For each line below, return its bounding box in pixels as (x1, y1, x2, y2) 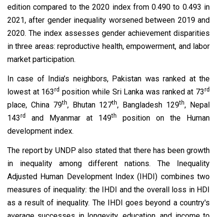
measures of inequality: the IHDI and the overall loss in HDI (7, 185, 210, 194)
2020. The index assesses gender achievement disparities (7, 28, 210, 38)
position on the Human (117, 113, 210, 123)
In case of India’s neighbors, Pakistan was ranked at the (7, 74, 210, 83)
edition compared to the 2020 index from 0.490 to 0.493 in (7, 2, 210, 12)
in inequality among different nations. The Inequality (7, 158, 210, 168)
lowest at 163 (7, 87, 55, 96)
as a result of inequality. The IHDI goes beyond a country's (7, 198, 210, 207)
